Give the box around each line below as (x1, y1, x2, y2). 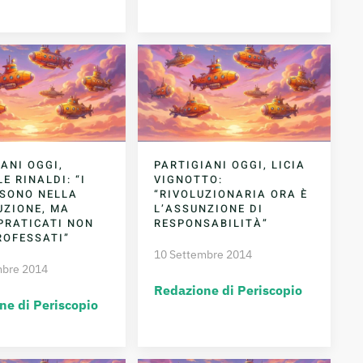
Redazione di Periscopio (154, 282, 303, 299)
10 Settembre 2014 (154, 247, 253, 263)
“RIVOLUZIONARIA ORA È (154, 186, 309, 203)
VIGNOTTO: (154, 172, 224, 188)
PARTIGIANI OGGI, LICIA (154, 157, 306, 173)
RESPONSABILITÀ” (154, 216, 269, 232)
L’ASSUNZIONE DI (154, 201, 264, 217)
